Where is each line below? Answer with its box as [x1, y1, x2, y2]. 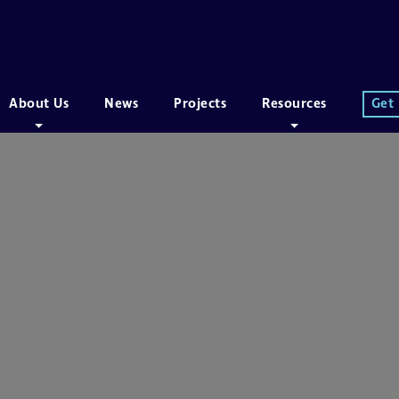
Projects [174, 95, 227, 113]
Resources [262, 95, 327, 113]
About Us [9, 95, 69, 113]
